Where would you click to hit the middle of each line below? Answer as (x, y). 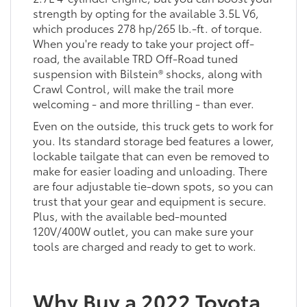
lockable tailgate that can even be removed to (151, 155)
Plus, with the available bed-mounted (130, 215)
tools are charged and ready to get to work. (144, 245)
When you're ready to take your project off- (143, 42)
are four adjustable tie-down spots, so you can (153, 185)
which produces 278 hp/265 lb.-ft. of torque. (147, 27)
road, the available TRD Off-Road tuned (135, 58)
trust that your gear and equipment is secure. (149, 200)
